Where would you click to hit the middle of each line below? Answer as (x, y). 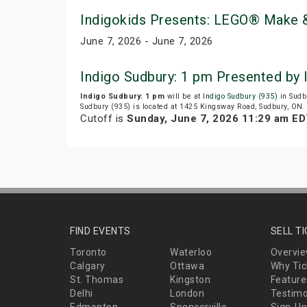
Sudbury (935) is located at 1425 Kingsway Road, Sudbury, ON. (193, 107)
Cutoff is (103, 119)
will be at (184, 97)
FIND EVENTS (100, 231)
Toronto (88, 253)
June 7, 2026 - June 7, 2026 (147, 41)
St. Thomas (97, 280)
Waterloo (191, 253)
